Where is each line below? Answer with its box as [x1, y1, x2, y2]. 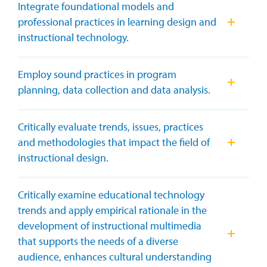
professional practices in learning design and [18, 14, 216, 29]
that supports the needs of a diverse [18, 234, 178, 248]
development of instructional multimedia [18, 218, 201, 232]
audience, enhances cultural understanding [18, 249, 212, 263]
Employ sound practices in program [18, 67, 176, 81]
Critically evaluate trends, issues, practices [18, 119, 203, 133]
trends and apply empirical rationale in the [18, 203, 207, 217]
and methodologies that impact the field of [18, 135, 210, 149]
